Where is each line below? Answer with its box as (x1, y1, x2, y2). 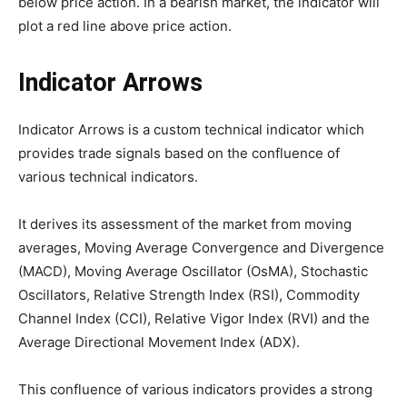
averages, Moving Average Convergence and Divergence (18, 239, 384, 257)
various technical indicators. (18, 168, 198, 186)
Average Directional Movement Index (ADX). (18, 333, 300, 352)
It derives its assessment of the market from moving (18, 215, 352, 233)
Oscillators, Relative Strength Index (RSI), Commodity (18, 286, 360, 304)
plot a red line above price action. (18, 17, 232, 35)
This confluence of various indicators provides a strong (18, 381, 372, 399)
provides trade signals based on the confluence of (18, 144, 340, 163)
